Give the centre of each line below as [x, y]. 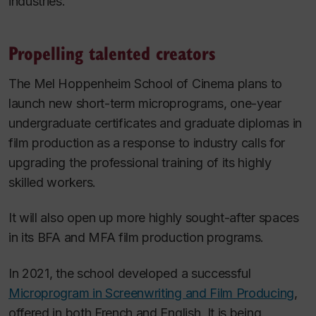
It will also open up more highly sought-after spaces [154, 218]
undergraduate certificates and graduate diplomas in [155, 123]
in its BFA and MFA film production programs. [136, 238]
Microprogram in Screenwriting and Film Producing [151, 293]
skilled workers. [52, 182]
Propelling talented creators [112, 52]
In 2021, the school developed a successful [130, 273]
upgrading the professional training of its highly [140, 162]
